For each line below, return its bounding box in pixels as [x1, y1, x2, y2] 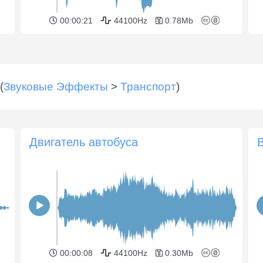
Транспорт [120, 80, 176, 93]
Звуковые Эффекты [4, 80, 108, 93]
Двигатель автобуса [29, 136, 138, 149]
